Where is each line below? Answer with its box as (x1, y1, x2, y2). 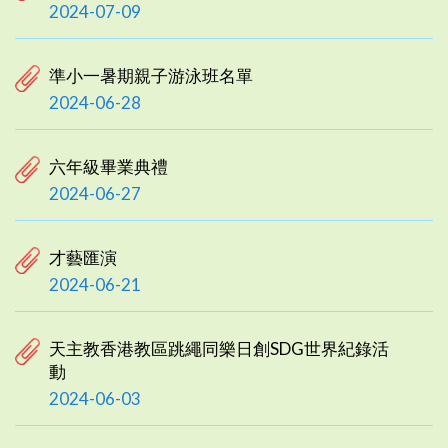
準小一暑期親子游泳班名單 (49, 64, 253, 86)
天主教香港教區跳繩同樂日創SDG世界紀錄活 (49, 337, 389, 359)
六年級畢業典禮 (49, 155, 168, 177)
